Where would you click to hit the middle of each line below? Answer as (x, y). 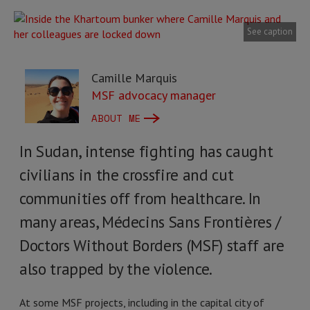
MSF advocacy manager (154, 95)
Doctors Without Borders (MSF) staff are (152, 245)
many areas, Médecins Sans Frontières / (150, 222)
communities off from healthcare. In (140, 198)
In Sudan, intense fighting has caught (146, 151)
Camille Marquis (134, 78)
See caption (270, 31)
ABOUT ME (116, 118)
